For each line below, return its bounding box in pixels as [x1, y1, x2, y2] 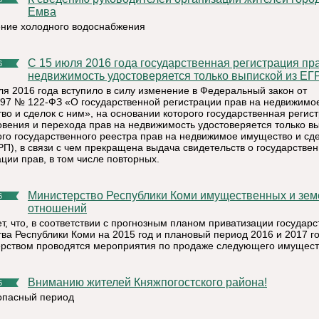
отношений [28, 202, 87, 214]
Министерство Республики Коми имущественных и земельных [28, 189, 37, 202]
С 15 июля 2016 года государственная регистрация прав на [28, 57, 36, 69]
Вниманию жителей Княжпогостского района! [36, 276, 267, 288]
